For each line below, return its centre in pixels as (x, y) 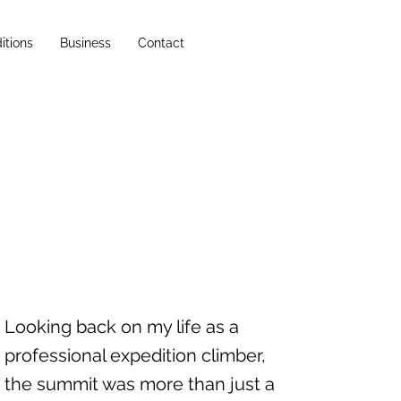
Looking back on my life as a (121, 327)
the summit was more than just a (139, 384)
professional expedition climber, (135, 355)
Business (85, 43)
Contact (161, 43)
